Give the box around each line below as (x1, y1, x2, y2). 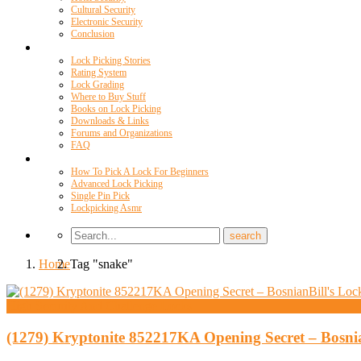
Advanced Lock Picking (71, 178, 163, 189)
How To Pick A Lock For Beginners (71, 166, 209, 177)
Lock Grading (71, 79, 124, 90)
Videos (39, 153, 69, 165)
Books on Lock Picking (71, 103, 161, 114)
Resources (39, 42, 84, 54)
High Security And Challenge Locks (6, 299, 192, 313)
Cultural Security (71, 4, 135, 15)
